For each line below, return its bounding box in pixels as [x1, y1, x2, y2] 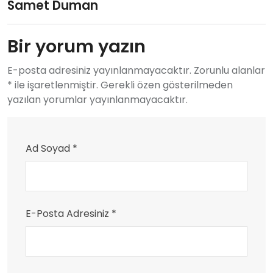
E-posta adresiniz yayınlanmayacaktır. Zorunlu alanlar [7, 63, 265, 77]
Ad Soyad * [26, 141, 77, 155]
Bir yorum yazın [7, 34, 146, 58]
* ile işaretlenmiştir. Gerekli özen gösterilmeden [7, 77, 233, 92]
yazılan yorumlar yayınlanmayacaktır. [7, 92, 188, 107]
